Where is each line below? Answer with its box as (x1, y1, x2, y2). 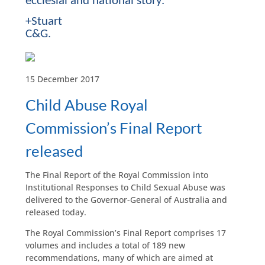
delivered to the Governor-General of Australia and (25, 193, 227, 205)
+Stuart (25, 15, 62, 28)
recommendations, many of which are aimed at (25, 251, 213, 263)
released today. (25, 206, 86, 218)
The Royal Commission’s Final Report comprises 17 (25, 227, 226, 238)
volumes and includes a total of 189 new (25, 239, 185, 251)
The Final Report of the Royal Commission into (25, 169, 208, 180)
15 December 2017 (25, 73, 99, 85)
